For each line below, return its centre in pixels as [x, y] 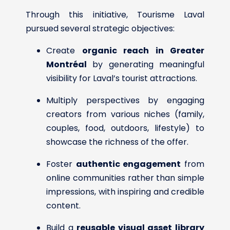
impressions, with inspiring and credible [125, 191]
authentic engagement [128, 164]
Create [64, 50]
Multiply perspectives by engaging [125, 100]
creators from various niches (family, [125, 114]
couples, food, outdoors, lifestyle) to [125, 128]
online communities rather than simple [125, 178]
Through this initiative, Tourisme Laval [115, 14]
